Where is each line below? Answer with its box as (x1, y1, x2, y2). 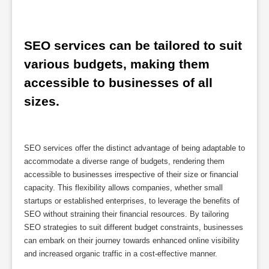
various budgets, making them (24, 56, 210, 71)
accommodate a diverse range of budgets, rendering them (24, 156, 225, 166)
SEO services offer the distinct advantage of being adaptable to (24, 143, 245, 153)
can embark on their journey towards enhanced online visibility (24, 235, 240, 245)
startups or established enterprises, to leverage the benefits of (24, 196, 240, 205)
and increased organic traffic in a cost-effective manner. (24, 249, 217, 258)
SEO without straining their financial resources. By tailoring (24, 209, 229, 219)
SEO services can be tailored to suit (24, 38, 242, 52)
